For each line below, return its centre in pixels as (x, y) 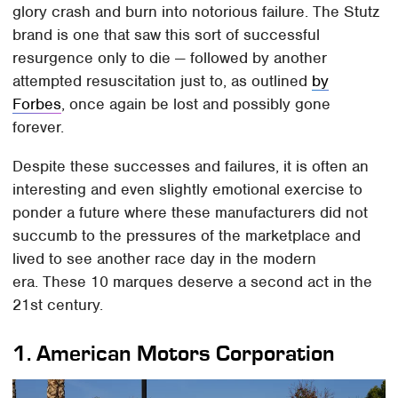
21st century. (58, 304)
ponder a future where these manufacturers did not (191, 212)
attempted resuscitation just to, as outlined (163, 80)
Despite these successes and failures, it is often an (191, 166)
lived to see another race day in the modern (165, 258)
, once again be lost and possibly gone (196, 103)
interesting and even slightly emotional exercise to (188, 189)
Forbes (37, 103)
